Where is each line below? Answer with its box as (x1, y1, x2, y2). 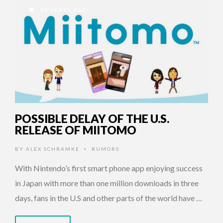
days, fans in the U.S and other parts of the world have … (15, 193, 202, 203)
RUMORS (92, 146, 119, 152)
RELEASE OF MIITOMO (15, 123, 136, 137)
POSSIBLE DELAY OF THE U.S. (15, 111, 169, 126)
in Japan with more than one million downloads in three (15, 178, 199, 188)
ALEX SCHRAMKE (26, 146, 80, 152)
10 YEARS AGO (38, 7, 87, 13)
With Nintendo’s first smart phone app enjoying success (15, 163, 203, 173)
